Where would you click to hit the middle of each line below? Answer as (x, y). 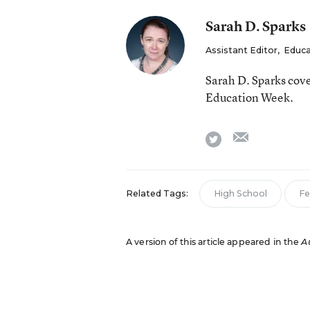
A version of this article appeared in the (213, 242)
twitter (236, 136)
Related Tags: (157, 193)
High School (240, 193)
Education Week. (249, 97)
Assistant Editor (241, 50)
